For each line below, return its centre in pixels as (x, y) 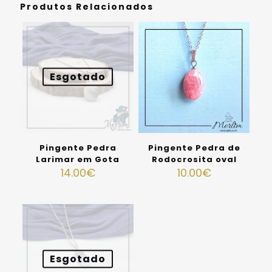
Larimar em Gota (78, 160)
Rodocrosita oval (194, 160)
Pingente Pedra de (194, 148)
